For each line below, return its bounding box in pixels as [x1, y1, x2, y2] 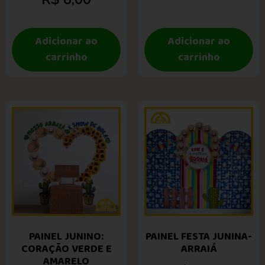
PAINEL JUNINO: [29, 228, 104, 245]
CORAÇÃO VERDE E [21, 240, 112, 257]
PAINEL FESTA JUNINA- [146, 228, 252, 245]
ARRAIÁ [180, 240, 217, 257]
